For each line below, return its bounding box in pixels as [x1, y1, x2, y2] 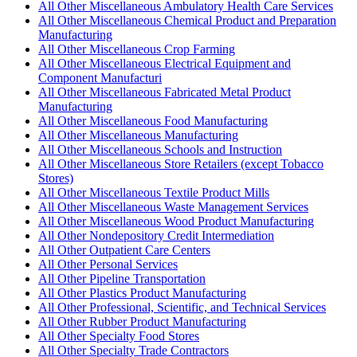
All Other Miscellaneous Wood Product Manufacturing [38, 214, 314, 228]
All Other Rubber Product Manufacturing [38, 314, 246, 328]
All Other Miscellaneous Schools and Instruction [38, 142, 282, 156]
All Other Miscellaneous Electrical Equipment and [38, 56, 291, 70]
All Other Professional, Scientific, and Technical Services [38, 300, 326, 314]
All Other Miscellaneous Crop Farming [38, 41, 235, 56]
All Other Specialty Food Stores [38, 328, 199, 343]
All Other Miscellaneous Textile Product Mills [38, 185, 269, 199]
